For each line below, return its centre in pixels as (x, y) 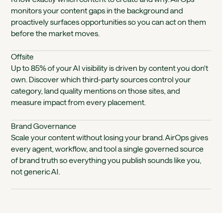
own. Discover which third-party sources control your (101, 80)
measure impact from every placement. (79, 102)
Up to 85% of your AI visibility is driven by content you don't (110, 68)
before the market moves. (55, 33)
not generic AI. (36, 171)
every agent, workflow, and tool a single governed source (108, 148)
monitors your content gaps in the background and (97, 10)
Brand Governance (44, 126)
